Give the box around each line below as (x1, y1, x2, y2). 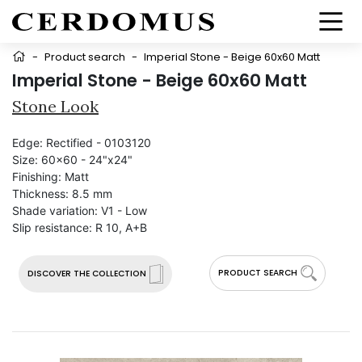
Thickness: (12, 187, 69, 200)
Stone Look (12, 96, 99, 116)
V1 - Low (101, 204, 147, 217)
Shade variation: (12, 204, 98, 217)
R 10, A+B (95, 221, 147, 234)
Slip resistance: (12, 221, 92, 234)
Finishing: (12, 170, 61, 183)
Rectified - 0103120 (46, 136, 151, 149)
